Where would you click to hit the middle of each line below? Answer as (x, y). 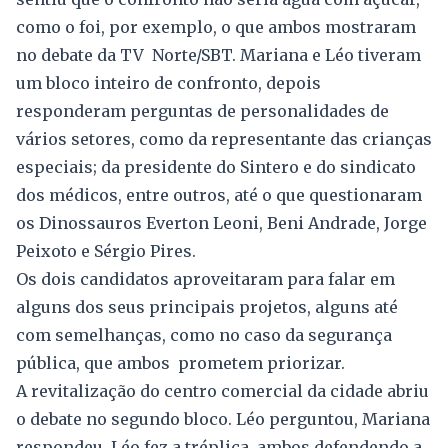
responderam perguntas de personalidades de (202, 111)
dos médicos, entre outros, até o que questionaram (219, 195)
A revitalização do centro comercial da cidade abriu (222, 391)
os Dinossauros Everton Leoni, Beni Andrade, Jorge (221, 223)
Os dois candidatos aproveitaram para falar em (205, 279)
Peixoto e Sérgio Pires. (106, 251)
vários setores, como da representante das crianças (224, 139)
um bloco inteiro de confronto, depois (168, 83)
